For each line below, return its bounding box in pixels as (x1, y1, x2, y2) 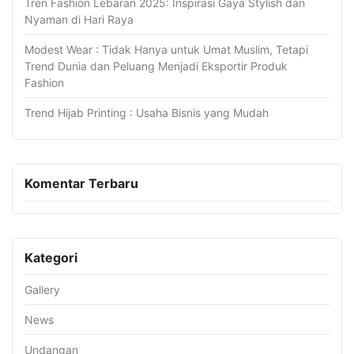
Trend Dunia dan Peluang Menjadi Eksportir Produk (24, 59, 288, 73)
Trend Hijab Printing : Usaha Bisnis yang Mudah (24, 106, 269, 120)
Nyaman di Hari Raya (24, 13, 134, 27)
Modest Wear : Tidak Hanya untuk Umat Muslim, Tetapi (24, 43, 308, 57)
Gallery (24, 282, 60, 296)
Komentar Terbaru (24, 175, 138, 192)
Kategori (24, 249, 77, 265)
